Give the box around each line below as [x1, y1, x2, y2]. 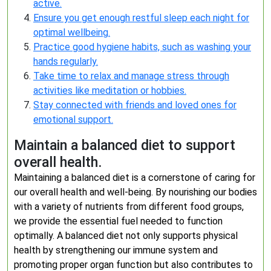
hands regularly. [33, 56, 98, 67]
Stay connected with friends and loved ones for [33, 99, 237, 111]
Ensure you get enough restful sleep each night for [33, 12, 249, 24]
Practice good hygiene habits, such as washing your [33, 41, 251, 53]
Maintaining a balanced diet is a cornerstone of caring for [14, 172, 255, 183]
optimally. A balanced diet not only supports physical [14, 230, 238, 241]
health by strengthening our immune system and [14, 244, 218, 256]
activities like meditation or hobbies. [33, 85, 186, 96]
